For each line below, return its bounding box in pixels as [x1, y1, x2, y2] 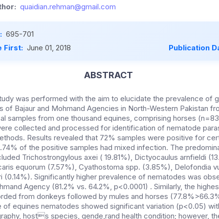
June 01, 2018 [27, 43, 71, 53]
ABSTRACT [84, 70, 133, 81]
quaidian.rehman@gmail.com [20, 2, 116, 12]
